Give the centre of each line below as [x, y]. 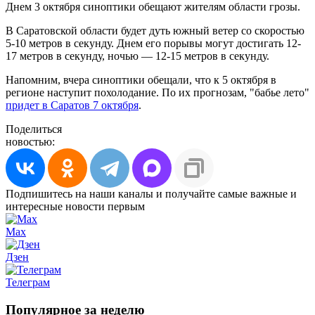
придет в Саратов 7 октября [72, 105]
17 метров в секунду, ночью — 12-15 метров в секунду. [137, 56]
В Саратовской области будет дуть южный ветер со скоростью [155, 30]
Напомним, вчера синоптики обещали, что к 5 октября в [141, 79]
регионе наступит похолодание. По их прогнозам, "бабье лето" [157, 92]
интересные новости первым [75, 206]
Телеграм [28, 282]
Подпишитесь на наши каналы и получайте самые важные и [151, 193]
